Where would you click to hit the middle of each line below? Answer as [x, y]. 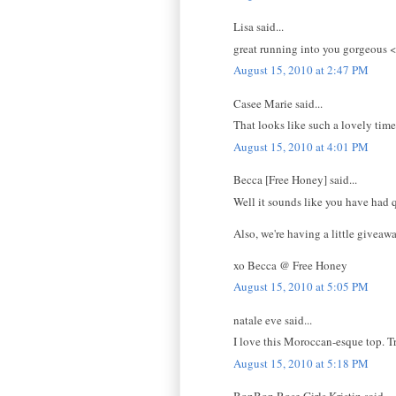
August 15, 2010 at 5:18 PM [301, 363]
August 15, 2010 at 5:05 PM [301, 287]
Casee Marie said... [278, 103]
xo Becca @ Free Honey [290, 265]
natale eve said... [273, 320]
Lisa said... [259, 27]
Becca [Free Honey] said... [295, 180]
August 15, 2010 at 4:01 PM [301, 146]
